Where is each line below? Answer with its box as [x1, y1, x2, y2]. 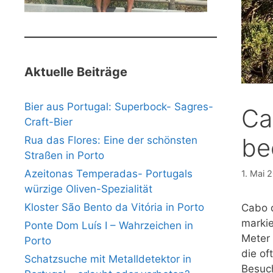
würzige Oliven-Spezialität [24, 182, 152, 195]
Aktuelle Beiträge [24, 64, 127, 79]
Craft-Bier [24, 115, 73, 128]
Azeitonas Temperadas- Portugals [24, 167, 193, 180]
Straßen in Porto [24, 149, 104, 161]
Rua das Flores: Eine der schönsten [24, 133, 197, 146]
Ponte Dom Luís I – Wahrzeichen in [24, 219, 193, 232]
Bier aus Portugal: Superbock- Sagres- [24, 100, 213, 113]
